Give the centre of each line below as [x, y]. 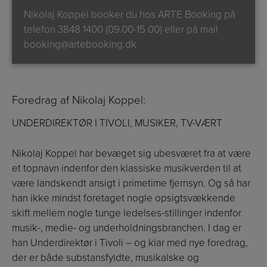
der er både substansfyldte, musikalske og [105, 257]
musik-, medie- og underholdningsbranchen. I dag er [127, 228]
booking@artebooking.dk [80, 45]
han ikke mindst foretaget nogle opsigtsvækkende [124, 198]
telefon [41, 30]
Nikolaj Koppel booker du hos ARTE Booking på [130, 15]
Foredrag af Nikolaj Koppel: [79, 100]
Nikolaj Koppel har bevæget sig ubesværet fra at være [131, 153]
